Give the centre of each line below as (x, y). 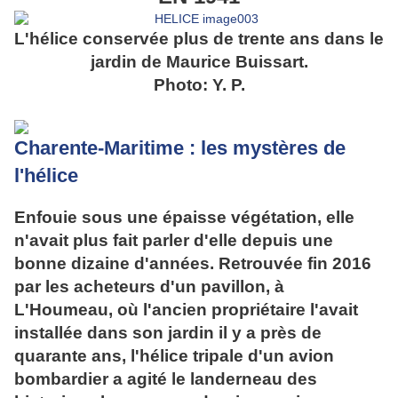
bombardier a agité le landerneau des (166, 379)
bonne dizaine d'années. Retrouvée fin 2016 (193, 264)
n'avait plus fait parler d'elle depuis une (174, 241)
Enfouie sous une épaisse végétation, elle (184, 218)
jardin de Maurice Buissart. (199, 62)
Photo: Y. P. (199, 85)
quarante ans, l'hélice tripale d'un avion (174, 356)
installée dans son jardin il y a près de (168, 333)
